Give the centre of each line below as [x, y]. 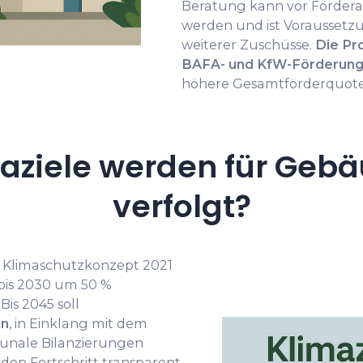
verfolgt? [181, 207]
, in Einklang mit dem [78, 324]
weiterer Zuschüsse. [248, 45]
